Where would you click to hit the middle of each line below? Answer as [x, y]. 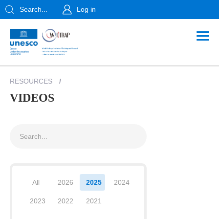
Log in [86, 9]
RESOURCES [31, 81]
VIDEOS [32, 98]
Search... [33, 9]
